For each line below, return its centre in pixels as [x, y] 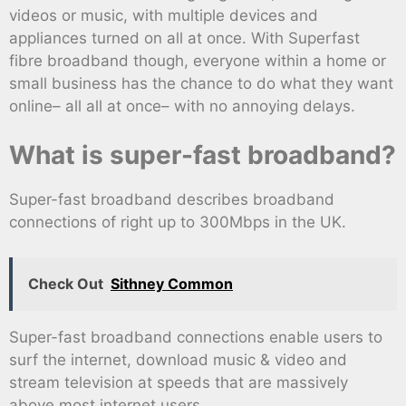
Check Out [66, 283]
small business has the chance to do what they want [201, 83]
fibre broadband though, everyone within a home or [198, 60]
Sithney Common [172, 283]
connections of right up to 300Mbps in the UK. [178, 222]
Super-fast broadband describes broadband [172, 200]
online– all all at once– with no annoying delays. [182, 106]
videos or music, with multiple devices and [164, 15]
